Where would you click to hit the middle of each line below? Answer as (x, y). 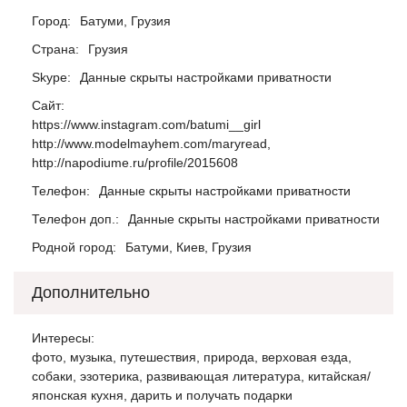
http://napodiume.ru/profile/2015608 (135, 163)
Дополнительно (91, 293)
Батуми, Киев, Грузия (189, 247)
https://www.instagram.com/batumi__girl (146, 124)
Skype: (51, 77)
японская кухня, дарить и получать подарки (162, 395)
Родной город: (74, 247)
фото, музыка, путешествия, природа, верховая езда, (192, 357)
